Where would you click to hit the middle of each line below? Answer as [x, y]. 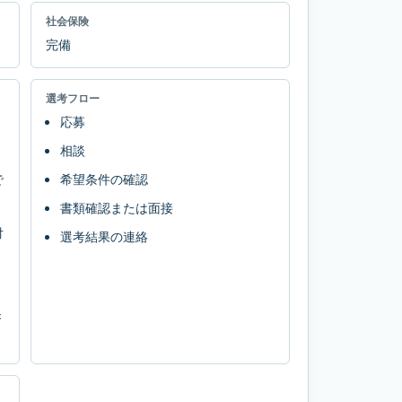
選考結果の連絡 [104, 236]
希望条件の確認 [104, 179]
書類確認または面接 [117, 207]
